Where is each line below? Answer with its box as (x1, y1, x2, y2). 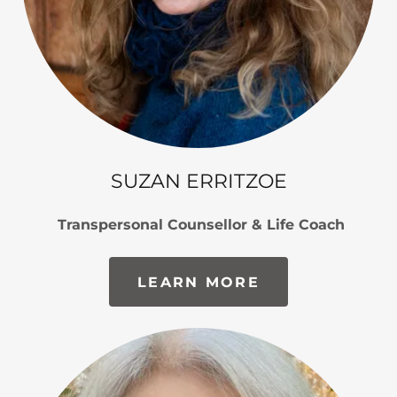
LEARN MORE (137, 273, 260, 291)
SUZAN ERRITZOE (110, 169, 287, 193)
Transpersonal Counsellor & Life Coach (52, 216, 345, 233)
